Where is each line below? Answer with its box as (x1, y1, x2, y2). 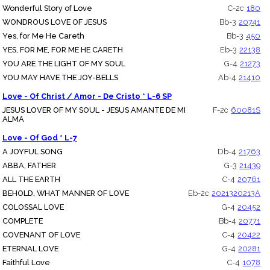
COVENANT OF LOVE (2, 230, 80, 240)
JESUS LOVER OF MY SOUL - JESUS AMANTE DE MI (2, 105, 186, 115)
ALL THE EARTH (2, 175, 60, 184)
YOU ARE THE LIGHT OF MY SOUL (2, 59, 125, 69)
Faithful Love (2, 258, 50, 268)
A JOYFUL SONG (2, 147, 63, 157)
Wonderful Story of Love (2, 4, 92, 13)
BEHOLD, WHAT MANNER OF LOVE (2, 189, 129, 198)
